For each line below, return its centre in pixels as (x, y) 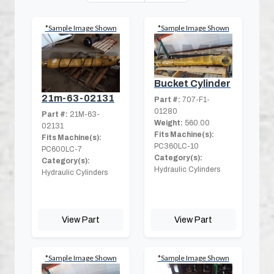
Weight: (168, 123)
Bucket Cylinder (192, 83)
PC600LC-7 (62, 149)
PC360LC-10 (176, 146)
